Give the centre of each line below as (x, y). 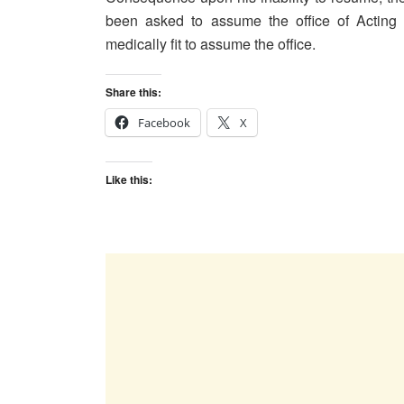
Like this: (129, 179)
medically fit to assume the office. (211, 43)
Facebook (164, 122)
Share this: (133, 92)
